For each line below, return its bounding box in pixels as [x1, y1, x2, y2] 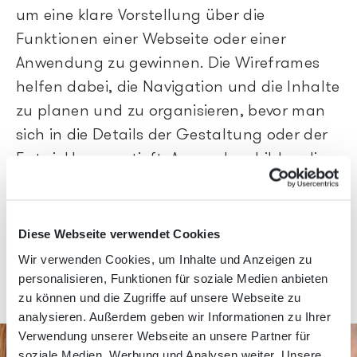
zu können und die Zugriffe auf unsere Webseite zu [18, 290, 301, 304]
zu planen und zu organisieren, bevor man [16, 103, 326, 120]
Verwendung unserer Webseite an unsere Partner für [18, 328, 311, 342]
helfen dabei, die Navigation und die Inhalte [16, 79, 340, 96]
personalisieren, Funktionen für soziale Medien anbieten [18, 271, 328, 284]
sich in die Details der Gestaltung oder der [16, 127, 328, 143]
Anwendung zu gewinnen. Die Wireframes [16, 55, 320, 72]
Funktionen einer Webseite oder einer [16, 31, 286, 48]
